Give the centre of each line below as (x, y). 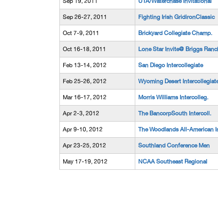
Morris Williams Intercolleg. (173, 97)
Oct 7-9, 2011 (81, 33)
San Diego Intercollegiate (171, 65)
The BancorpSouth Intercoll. (175, 113)
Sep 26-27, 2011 (85, 17)
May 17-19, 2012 (85, 162)
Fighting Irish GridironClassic (176, 17)
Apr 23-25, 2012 (84, 145)
